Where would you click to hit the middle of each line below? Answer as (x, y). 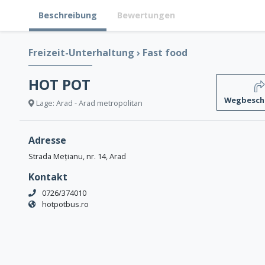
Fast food (165, 53)
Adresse (47, 140)
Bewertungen (146, 15)
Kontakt (48, 177)
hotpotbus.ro (65, 204)
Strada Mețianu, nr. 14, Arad (77, 156)
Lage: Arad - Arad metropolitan (88, 103)
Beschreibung (68, 15)
